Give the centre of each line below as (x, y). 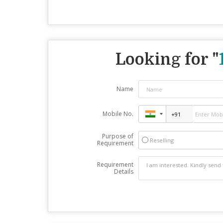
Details (123, 171)
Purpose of (117, 136)
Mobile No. (118, 114)
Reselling (162, 140)
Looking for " (167, 59)
